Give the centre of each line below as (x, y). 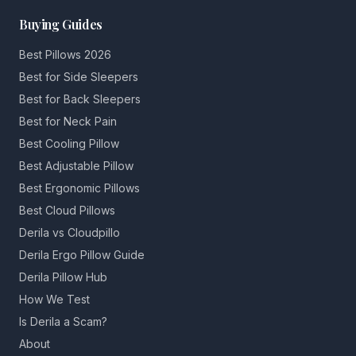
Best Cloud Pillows (67, 210)
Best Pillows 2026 (65, 54)
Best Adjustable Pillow (76, 166)
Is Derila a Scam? (63, 321)
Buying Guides (61, 24)
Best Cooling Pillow (69, 143)
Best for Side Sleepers (79, 77)
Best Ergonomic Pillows (79, 188)
